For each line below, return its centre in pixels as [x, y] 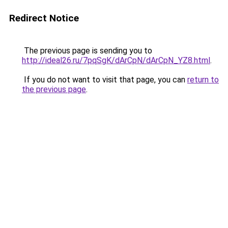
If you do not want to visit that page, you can [105, 80]
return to [203, 80]
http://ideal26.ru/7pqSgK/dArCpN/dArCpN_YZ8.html [116, 60]
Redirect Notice [44, 18]
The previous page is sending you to [87, 51]
